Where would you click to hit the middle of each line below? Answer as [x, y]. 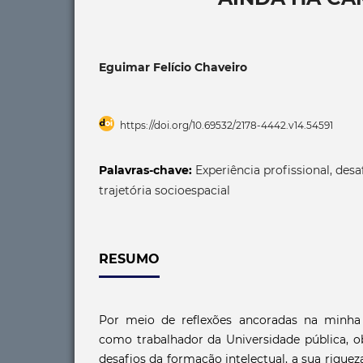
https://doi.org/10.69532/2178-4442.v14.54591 [226, 125]
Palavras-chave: [147, 170]
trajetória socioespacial [164, 190]
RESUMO [129, 258]
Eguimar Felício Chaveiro [173, 67]
